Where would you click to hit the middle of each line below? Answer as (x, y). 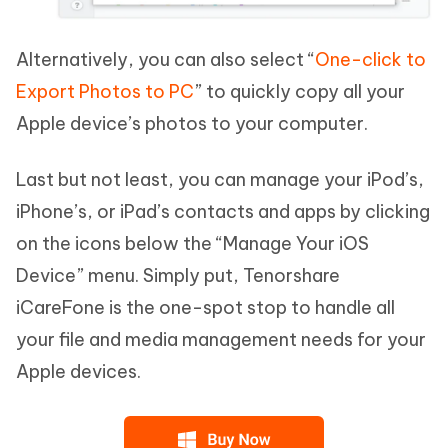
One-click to (370, 60)
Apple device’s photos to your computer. (192, 124)
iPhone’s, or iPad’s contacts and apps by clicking (223, 212)
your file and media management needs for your (221, 340)
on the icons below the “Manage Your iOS (192, 244)
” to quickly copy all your (299, 92)
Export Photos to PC (105, 92)
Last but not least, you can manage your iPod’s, (220, 180)
